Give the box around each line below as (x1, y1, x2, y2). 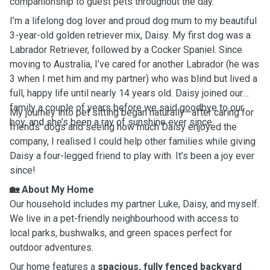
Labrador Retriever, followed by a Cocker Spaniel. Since (10, 44, 242, 55)
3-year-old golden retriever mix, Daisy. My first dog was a (10, 30, 251, 41)
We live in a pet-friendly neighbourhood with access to (10, 213, 239, 224)
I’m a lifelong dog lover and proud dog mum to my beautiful (10, 15, 257, 27)
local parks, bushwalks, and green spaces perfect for (10, 227, 232, 239)
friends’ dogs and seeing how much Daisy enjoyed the (10, 121, 237, 133)
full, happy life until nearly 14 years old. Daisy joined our (10, 87, 243, 99)
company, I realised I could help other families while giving (10, 136, 256, 147)
